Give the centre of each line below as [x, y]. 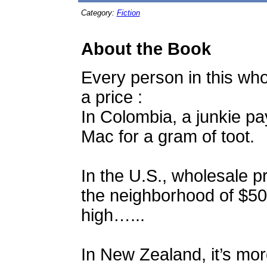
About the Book [146, 49]
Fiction [128, 13]
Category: [99, 13]
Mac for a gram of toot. [167, 136]
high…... [113, 215]
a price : [111, 97]
